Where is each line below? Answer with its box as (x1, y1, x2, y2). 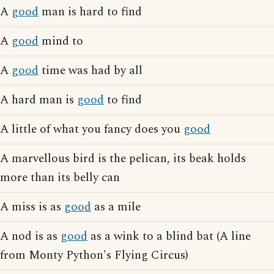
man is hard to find (39, 3, 142, 21)
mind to (39, 32, 83, 50)
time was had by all (39, 62, 143, 80)
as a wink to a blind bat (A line (87, 228, 251, 245)
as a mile (91, 198, 141, 216)
